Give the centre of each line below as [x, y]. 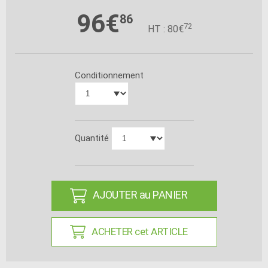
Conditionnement [109, 75]
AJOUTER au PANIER [140, 194]
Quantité [93, 138]
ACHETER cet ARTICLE [140, 231]
